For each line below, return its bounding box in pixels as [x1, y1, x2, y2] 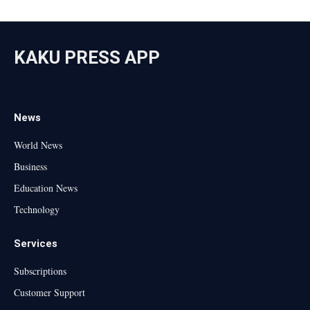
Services [14, 237, 57, 250]
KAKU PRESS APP [14, 47, 160, 69]
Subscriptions [14, 264, 66, 278]
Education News [14, 181, 77, 195]
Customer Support [14, 286, 85, 300]
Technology [14, 203, 60, 217]
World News [14, 138, 62, 152]
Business [14, 160, 47, 174]
